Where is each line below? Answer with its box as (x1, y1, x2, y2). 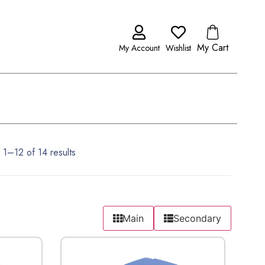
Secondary (173, 212, 221, 224)
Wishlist (165, 42, 191, 54)
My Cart (196, 41, 228, 54)
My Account (118, 42, 160, 54)
